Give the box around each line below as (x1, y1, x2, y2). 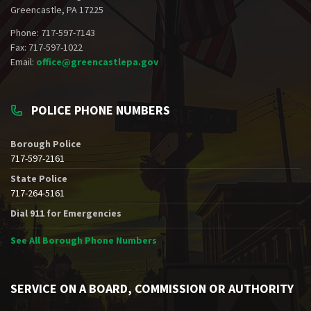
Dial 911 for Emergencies (10, 206, 121, 219)
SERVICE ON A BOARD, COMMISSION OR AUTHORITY (10, 280, 294, 296)
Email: (10, 55, 36, 68)
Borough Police (10, 137, 81, 150)
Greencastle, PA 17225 (10, 3, 103, 16)
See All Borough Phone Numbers (10, 233, 157, 246)
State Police (10, 171, 67, 185)
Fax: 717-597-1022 (10, 40, 83, 53)
